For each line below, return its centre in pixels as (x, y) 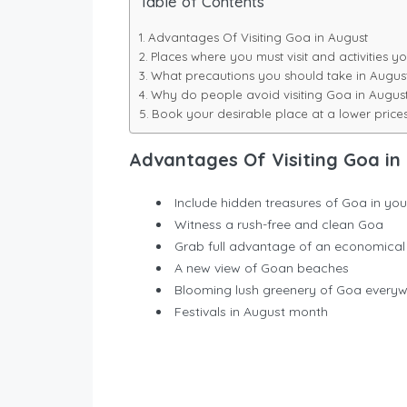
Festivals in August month (251, 311)
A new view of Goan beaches (262, 268)
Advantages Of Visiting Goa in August (258, 37)
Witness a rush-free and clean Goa (279, 224)
